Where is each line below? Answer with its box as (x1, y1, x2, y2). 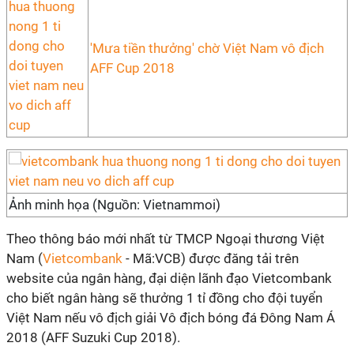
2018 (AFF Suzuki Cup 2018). (6, 330, 180, 345)
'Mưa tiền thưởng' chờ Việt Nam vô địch (90, 40, 324, 56)
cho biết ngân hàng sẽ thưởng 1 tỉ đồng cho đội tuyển (6, 290, 322, 306)
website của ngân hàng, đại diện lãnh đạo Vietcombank (6, 270, 332, 286)
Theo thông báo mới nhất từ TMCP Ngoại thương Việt (6, 231, 325, 247)
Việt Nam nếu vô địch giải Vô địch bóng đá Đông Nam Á (6, 310, 335, 326)
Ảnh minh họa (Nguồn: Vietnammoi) (9, 197, 220, 213)
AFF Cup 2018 (90, 60, 175, 76)
